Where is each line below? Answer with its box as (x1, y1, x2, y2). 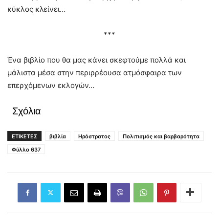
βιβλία (49, 132, 66, 140)
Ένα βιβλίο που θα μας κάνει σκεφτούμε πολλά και (7, 55, 186, 65)
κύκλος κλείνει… (7, 4, 66, 14)
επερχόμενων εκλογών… (7, 80, 94, 90)
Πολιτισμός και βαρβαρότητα (123, 132, 199, 140)
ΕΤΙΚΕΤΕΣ (12, 132, 37, 140)
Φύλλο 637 (12, 146, 41, 153)
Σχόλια (12, 105, 41, 116)
